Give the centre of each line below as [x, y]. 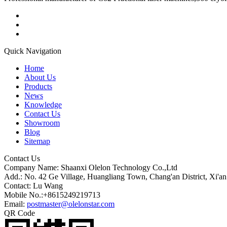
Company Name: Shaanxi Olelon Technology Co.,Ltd [91, 167]
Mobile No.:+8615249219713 [52, 195]
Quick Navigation [33, 51]
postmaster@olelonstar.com [71, 204]
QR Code [20, 213]
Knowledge [43, 104]
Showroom [42, 123]
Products [38, 86]
